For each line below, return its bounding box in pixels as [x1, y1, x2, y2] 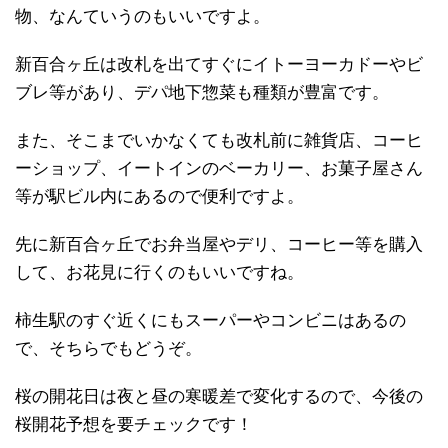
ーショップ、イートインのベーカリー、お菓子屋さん [15, 158, 423, 178]
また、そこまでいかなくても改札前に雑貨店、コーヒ [15, 130, 423, 150]
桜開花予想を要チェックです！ [15, 414, 253, 434]
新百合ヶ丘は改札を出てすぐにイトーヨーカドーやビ [15, 54, 423, 74]
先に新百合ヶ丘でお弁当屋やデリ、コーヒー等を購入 [15, 234, 423, 254]
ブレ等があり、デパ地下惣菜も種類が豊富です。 [15, 82, 389, 102]
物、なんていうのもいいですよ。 [15, 6, 270, 26]
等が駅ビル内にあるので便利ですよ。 [15, 186, 304, 206]
